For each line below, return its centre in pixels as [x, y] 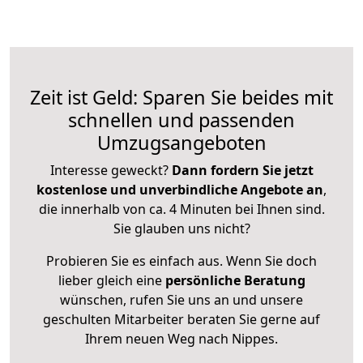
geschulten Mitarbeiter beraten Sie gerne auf [181, 320]
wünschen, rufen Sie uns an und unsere [181, 300]
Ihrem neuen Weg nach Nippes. [181, 339]
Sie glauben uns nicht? [181, 229]
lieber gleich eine [111, 281]
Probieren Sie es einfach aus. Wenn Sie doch [181, 261]
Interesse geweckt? [111, 171]
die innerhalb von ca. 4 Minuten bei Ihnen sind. [181, 209]
